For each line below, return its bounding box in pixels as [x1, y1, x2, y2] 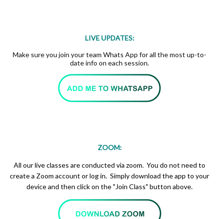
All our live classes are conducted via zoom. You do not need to [14, 161, 205, 170]
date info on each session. [70, 59, 149, 67]
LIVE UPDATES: [85, 34, 134, 43]
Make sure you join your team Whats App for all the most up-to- [13, 50, 206, 59]
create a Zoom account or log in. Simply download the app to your [10, 172, 209, 180]
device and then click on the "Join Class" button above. [26, 182, 193, 191]
